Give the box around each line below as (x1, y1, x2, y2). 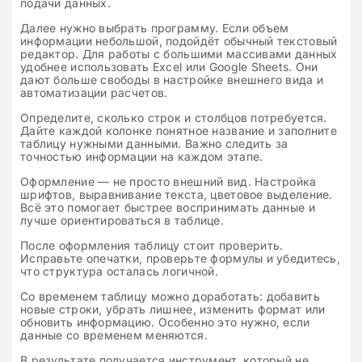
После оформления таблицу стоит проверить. (20, 238, 284, 252)
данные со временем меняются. (20, 328, 208, 342)
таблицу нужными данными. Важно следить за (20, 137, 288, 150)
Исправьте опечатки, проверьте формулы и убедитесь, (20, 251, 340, 265)
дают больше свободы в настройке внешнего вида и (20, 73, 324, 86)
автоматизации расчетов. (20, 86, 168, 99)
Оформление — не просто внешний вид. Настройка (20, 175, 317, 188)
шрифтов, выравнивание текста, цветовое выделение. (20, 187, 333, 201)
